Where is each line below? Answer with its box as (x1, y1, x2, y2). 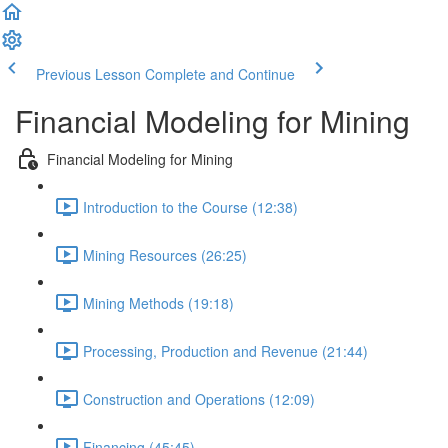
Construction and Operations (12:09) (83, 388, 315, 409)
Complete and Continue (145, 64, 295, 84)
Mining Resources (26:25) (83, 244, 247, 265)
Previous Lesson (36, 64, 141, 84)
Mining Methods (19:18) (83, 292, 234, 313)
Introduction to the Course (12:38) (83, 196, 298, 217)
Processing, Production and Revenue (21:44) (83, 340, 368, 361)
